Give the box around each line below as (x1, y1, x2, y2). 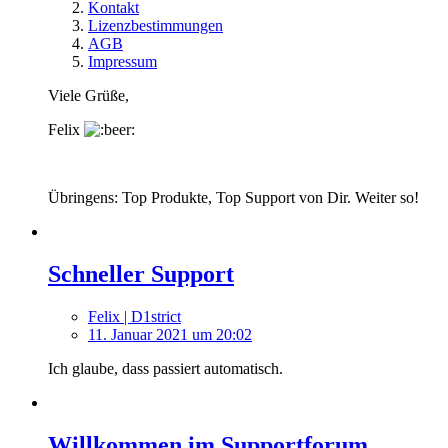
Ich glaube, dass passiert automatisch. (48, 359, 283, 377)
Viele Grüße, (48, 87, 129, 105)
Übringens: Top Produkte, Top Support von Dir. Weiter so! (48, 189, 419, 207)
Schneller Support (48, 261, 234, 288)
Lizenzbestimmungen (88, 17, 223, 35)
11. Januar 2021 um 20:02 (88, 325, 252, 343)
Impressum (88, 53, 157, 71)
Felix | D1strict (88, 307, 181, 325)
